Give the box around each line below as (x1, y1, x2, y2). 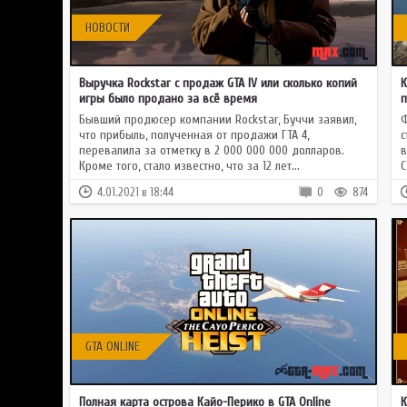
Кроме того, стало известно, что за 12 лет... (79, 158, 300, 174)
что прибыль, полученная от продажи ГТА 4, (79, 127, 309, 143)
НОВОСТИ (85, 20, 130, 35)
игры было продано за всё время (79, 91, 257, 106)
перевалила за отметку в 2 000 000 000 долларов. (79, 143, 344, 158)
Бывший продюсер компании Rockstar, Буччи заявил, (79, 112, 356, 127)
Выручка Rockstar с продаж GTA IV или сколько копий (79, 75, 357, 91)
